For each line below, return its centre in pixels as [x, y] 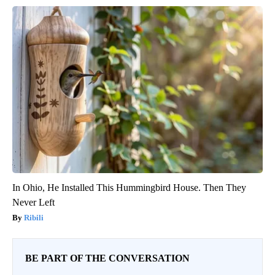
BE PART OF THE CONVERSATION [107, 258]
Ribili [34, 217]
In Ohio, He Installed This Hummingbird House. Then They [129, 187]
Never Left [33, 202]
